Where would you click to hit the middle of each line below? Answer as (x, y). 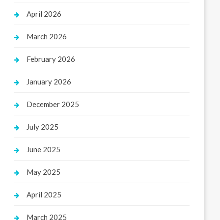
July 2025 (43, 127)
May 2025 (44, 172)
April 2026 (44, 14)
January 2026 (49, 82)
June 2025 (44, 149)
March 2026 (47, 36)
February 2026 (51, 59)
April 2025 (44, 194)
